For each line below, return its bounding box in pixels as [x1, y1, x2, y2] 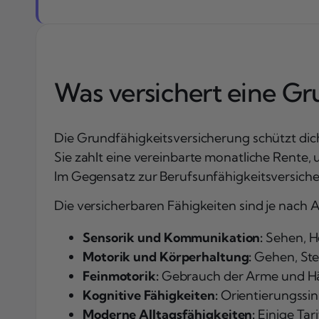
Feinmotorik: [83, 268, 159, 285]
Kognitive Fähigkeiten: [83, 287, 218, 304]
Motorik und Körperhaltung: [83, 249, 252, 266]
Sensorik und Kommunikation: [83, 229, 263, 246]
